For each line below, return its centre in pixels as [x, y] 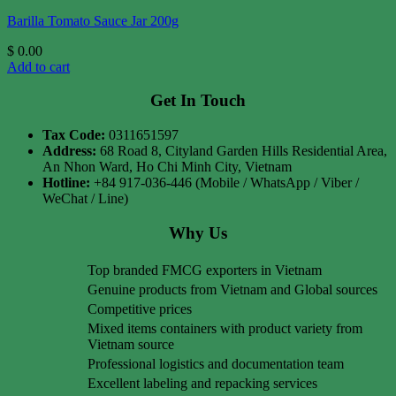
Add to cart [38, 66]
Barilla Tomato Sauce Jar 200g [93, 20]
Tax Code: [74, 135]
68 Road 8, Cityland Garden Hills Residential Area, [242, 151]
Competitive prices [140, 308]
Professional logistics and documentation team [216, 363]
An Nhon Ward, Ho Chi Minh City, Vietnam [167, 167]
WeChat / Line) [85, 199]
